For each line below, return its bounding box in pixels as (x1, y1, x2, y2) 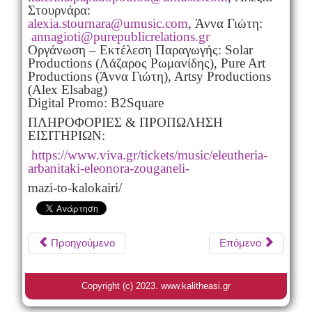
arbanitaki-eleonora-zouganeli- (27, 160, 189, 175)
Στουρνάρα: (27, 2, 91, 17)
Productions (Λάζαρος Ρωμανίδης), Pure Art (27, 55, 265, 70)
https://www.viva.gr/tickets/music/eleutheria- (31, 147, 267, 162)
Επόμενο (219, 236, 262, 249)
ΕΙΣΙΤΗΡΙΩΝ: (27, 127, 105, 143)
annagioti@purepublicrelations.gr (31, 29, 210, 44)
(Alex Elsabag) (27, 81, 107, 97)
